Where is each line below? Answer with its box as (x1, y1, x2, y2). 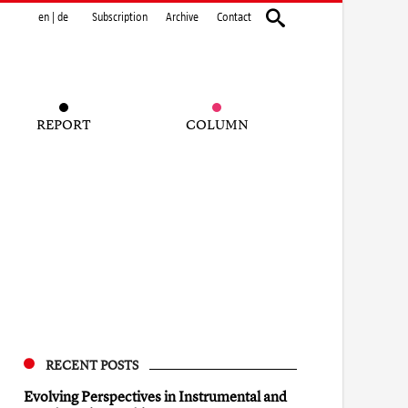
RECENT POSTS (46, 355, 138, 373)
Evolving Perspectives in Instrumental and (24, 385, 287, 406)
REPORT (36, 115, 91, 133)
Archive (166, 11, 199, 24)
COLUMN (185, 115, 249, 133)
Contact (217, 11, 251, 24)
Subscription (92, 11, 148, 24)
